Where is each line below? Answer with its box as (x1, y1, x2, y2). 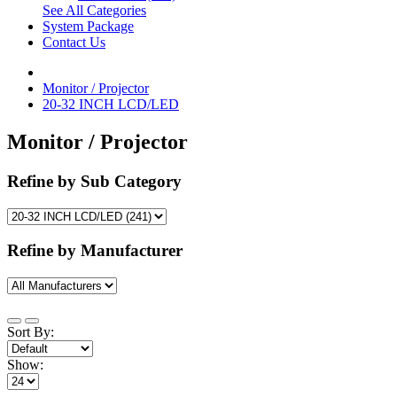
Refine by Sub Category (7, 171, 182, 191)
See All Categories (43, 3, 146, 18)
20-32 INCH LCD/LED (43, 97, 179, 112)
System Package (43, 19, 134, 34)
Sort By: (7, 323, 54, 339)
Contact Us (43, 35, 105, 50)
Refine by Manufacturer (7, 241, 183, 261)
